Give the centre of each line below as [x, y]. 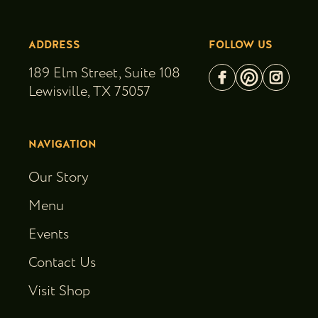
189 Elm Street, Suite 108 [104, 73]
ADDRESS [54, 45]
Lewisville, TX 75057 [89, 92]
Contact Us [62, 263]
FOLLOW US [241, 45]
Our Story [59, 177]
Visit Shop [59, 291]
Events [49, 234]
